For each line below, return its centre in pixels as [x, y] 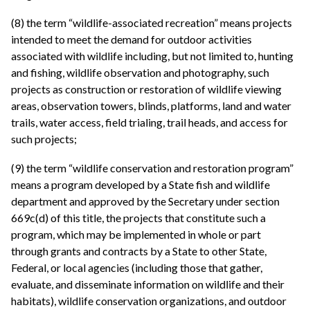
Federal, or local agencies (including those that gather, [137, 267]
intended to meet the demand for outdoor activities [131, 39]
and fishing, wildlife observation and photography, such [140, 73]
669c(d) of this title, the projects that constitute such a [138, 218]
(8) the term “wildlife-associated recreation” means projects [152, 23]
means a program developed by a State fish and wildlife [140, 184]
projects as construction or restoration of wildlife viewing [146, 89]
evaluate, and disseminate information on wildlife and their [148, 284]
